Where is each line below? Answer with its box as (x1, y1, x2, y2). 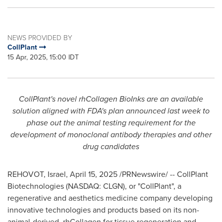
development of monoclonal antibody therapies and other (10, 129, 212, 140)
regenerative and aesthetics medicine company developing (7, 192, 213, 204)
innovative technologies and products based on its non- (7, 204, 199, 216)
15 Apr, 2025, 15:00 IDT (7, 52, 79, 62)
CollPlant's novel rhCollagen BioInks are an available (19, 93, 203, 105)
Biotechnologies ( (7, 180, 68, 192)
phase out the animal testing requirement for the (26, 117, 196, 128)
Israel (48, 168, 66, 180)
